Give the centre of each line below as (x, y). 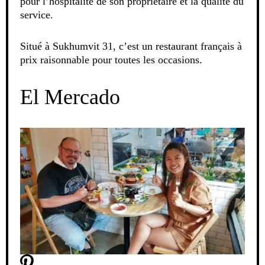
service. (37, 14)
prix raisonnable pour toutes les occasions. (111, 59)
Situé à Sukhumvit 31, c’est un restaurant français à (131, 46)
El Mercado (70, 97)
